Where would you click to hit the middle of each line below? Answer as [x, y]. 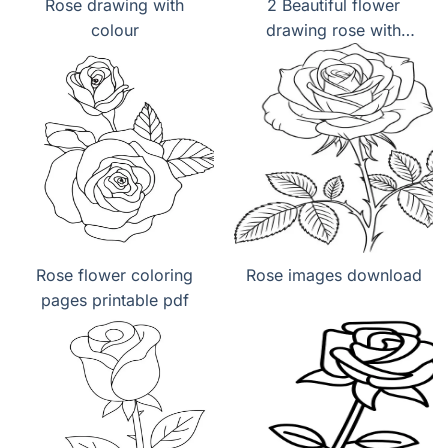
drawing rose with [333, 30]
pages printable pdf [114, 300]
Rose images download [333, 275]
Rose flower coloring [114, 275]
